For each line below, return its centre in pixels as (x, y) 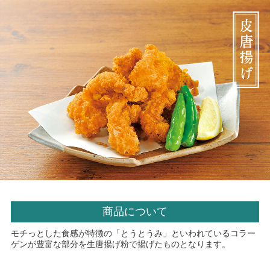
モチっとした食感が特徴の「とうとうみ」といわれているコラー (133, 233)
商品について (135, 211)
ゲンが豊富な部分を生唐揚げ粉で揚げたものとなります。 (120, 244)
